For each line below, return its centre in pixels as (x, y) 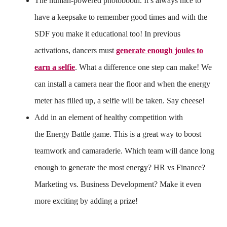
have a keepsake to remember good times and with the (121, 17)
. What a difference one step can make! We (143, 67)
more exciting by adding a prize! (86, 201)
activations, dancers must (75, 50)
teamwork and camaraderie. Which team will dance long (124, 150)
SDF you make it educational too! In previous (107, 33)
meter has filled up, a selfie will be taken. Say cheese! (120, 100)
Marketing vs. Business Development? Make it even (118, 184)
